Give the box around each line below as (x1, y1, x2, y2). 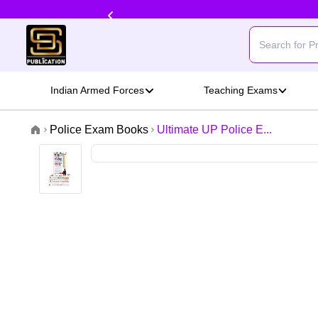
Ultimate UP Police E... (157, 124, 272, 136)
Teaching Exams (203, 84, 278, 97)
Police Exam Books (50, 124, 148, 136)
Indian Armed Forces (50, 84, 145, 97)
